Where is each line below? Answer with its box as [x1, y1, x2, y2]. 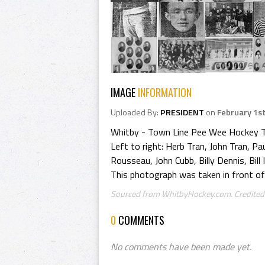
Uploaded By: [111, 106, 160, 119]
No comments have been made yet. [111, 240, 251, 254]
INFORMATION [138, 85, 192, 100]
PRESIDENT [160, 106, 204, 119]
